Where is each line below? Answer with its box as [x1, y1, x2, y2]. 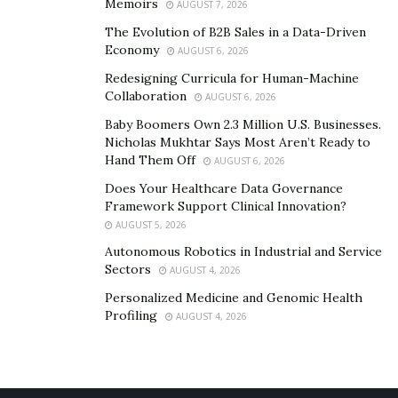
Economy [105, 42, 159, 58]
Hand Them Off [105, 152, 195, 168]
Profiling [105, 307, 157, 323]
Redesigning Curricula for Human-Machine [105, 70, 359, 86]
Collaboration [105, 88, 187, 104]
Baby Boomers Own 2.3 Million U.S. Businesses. [105, 116, 381, 132]
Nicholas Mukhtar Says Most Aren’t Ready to [105, 134, 370, 150]
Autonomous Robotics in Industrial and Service [105, 243, 382, 259]
